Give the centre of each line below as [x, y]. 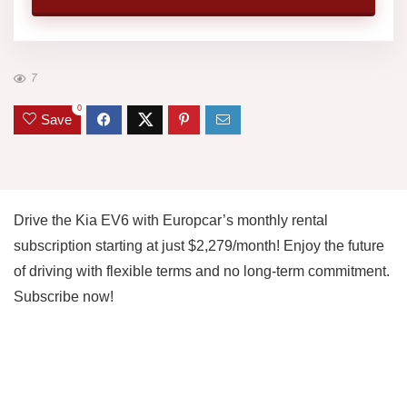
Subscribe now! [64, 297]
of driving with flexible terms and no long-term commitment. [202, 272]
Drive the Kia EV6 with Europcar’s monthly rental [171, 221]
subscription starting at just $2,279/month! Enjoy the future [199, 246]
